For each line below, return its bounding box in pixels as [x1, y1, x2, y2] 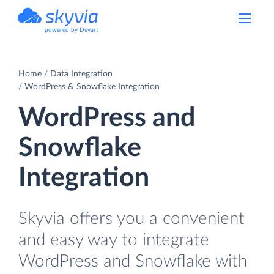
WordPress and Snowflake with [18, 252, 247, 270]
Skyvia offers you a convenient [18, 209, 245, 228]
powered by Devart [45, 27, 98, 33]
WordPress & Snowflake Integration [24, 82, 160, 91]
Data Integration [50, 69, 113, 78]
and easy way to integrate [18, 231, 209, 249]
